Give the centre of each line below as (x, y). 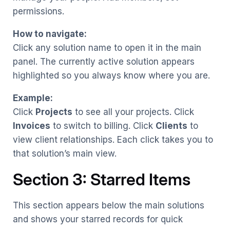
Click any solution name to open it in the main (107, 47)
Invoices (32, 126)
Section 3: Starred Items (102, 179)
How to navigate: (50, 34)
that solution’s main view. (65, 153)
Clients (171, 126)
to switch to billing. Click (103, 126)
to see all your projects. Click (133, 112)
